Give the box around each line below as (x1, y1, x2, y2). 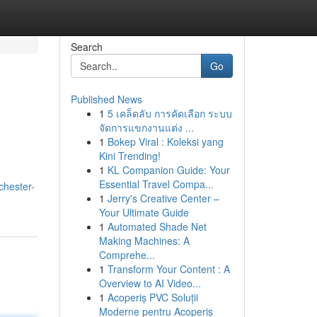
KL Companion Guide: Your (107, 163, 230, 177)
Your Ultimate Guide (98, 205, 189, 219)
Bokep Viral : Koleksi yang (107, 134, 224, 149)
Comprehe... (98, 248, 155, 262)
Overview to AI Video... (98, 276, 201, 290)
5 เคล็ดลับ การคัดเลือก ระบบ (107, 106, 232, 120)
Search (70, 40, 103, 54)
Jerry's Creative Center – (107, 191, 219, 205)
